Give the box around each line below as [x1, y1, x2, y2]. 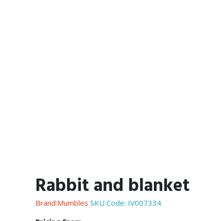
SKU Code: [90, 198, 126, 208]
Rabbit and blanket [36, 171, 190, 200]
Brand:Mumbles [36, 198, 88, 208]
